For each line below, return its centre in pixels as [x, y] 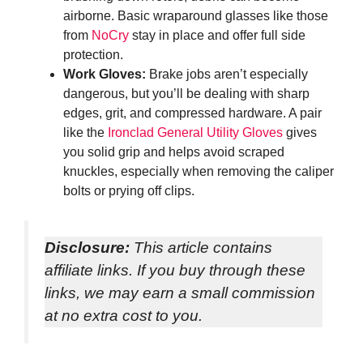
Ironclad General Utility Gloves [195, 133]
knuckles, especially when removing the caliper [199, 172]
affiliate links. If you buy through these [175, 271]
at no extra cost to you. [124, 316]
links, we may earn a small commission [180, 293]
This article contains [201, 248]
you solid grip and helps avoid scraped [174, 152]
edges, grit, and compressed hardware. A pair [192, 113]
